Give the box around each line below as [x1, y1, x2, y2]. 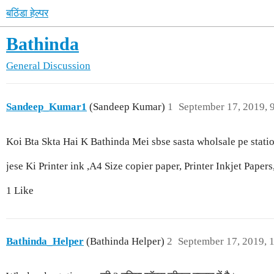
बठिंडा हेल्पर [6, 7, 48, 19]
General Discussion [6, 60, 91, 72]
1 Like [6, 184, 34, 196]
